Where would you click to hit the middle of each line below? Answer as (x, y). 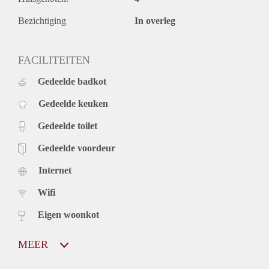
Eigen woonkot (68, 214)
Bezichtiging (42, 20)
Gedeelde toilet (68, 125)
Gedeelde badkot (72, 81)
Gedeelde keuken (73, 103)
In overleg (155, 20)
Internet (55, 170)
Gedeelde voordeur (77, 148)
